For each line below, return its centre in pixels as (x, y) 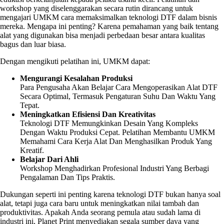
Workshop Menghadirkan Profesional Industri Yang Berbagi (114, 168)
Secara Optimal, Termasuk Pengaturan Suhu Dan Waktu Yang (118, 96)
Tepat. (30, 105)
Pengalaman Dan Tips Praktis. (67, 177)
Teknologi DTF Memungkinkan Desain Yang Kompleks (109, 123)
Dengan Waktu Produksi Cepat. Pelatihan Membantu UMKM (117, 132)
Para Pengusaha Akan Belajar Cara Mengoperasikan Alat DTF (119, 87)
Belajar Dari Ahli (49, 159)
